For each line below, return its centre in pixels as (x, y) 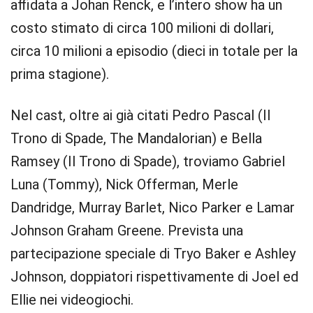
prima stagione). (60, 74)
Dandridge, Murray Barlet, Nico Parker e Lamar (153, 208)
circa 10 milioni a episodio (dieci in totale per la (154, 51)
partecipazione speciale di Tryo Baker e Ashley (153, 254)
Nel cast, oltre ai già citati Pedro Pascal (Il (140, 115)
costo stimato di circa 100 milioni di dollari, (142, 28)
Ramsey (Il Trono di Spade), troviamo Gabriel (148, 161)
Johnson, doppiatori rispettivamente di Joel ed (154, 277)
